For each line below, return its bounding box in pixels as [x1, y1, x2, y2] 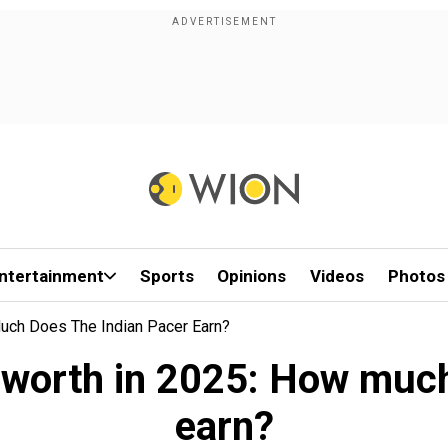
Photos [387, 266, 445, 286]
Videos [310, 266, 365, 286]
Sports [139, 266, 194, 286]
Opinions [217, 266, 287, 286]
